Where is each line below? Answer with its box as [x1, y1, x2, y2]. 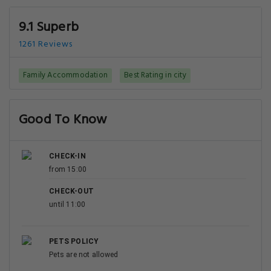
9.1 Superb [19, 17, 79, 38]
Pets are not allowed [49, 250, 119, 259]
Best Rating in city [124, 69, 186, 82]
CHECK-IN [49, 152, 86, 160]
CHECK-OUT [49, 187, 94, 195]
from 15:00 [49, 165, 87, 174]
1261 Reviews [19, 38, 73, 51]
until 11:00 [49, 200, 86, 209]
